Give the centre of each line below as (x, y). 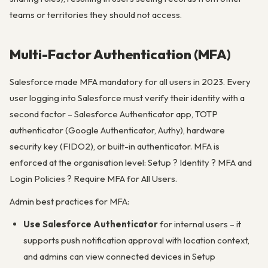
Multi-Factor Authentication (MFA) (120, 54)
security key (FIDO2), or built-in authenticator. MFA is (115, 146)
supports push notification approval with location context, (136, 240)
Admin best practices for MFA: (69, 201)
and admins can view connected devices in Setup (119, 256)
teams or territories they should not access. (96, 14)
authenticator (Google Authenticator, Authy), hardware (117, 130)
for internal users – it (199, 224)
